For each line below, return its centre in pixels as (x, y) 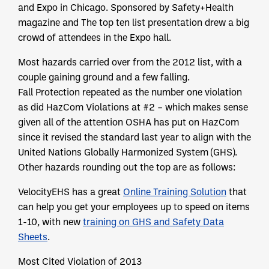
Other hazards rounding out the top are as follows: (127, 167)
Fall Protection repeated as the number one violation (130, 92)
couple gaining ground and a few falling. (104, 77)
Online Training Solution (175, 192)
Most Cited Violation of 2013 (80, 261)
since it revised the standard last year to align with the (134, 137)
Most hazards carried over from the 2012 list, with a (130, 62)
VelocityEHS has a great (71, 192)
